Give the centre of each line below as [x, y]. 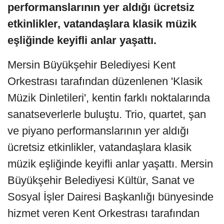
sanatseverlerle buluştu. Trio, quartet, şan [107, 114]
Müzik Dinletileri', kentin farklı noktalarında [109, 97]
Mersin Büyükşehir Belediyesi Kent [91, 64]
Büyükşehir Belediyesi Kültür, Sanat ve [101, 180]
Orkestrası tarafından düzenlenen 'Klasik [105, 81]
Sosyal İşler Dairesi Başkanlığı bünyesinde [110, 196]
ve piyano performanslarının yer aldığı [98, 130]
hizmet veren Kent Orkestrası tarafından [103, 213]
